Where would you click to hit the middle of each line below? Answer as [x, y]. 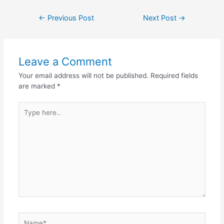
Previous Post [69, 18]
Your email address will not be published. [83, 76]
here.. [27, 117]
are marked [37, 86]
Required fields [174, 76]
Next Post [161, 18]
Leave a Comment [65, 62]
